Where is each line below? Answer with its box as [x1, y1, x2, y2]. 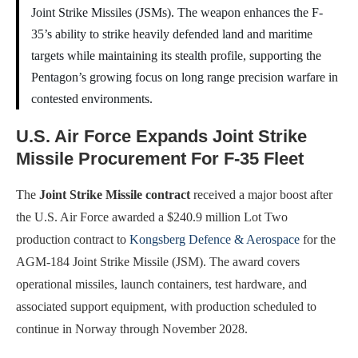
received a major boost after [190, 188, 332, 202]
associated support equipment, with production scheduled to [16, 300, 316, 314]
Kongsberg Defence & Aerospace [129, 233, 300, 247]
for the [300, 233, 336, 247]
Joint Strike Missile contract [39, 188, 190, 202]
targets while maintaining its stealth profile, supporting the [31, 49, 321, 63]
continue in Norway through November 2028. [16, 322, 248, 336]
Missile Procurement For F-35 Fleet [16, 149, 304, 169]
